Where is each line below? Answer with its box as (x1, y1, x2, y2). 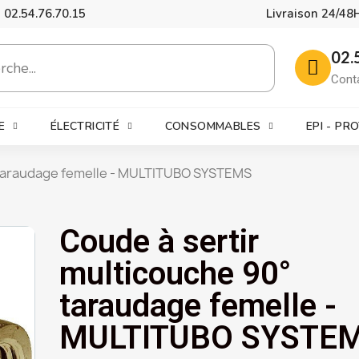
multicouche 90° (58, 255, 291, 292)
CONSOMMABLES (164, 119, 261, 134)
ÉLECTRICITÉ (50, 119, 120, 134)
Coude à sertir (58, 223, 259, 260)
